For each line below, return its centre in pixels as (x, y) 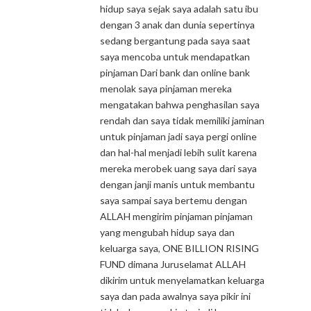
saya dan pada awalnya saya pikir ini (175, 296)
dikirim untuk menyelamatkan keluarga (182, 280)
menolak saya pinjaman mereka (166, 89)
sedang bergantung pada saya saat (175, 41)
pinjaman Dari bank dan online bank (175, 73)
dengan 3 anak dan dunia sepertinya (177, 25)
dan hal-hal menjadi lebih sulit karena (178, 152)
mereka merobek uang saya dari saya (178, 168)
